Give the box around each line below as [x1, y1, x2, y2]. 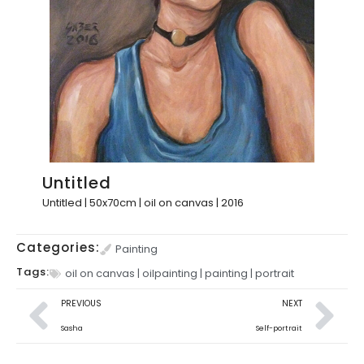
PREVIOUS [61, 297, 102, 310]
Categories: [16, 238, 100, 256]
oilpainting [142, 265, 197, 281]
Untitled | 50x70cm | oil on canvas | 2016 [42, 195, 244, 211]
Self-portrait [256, 322, 302, 333]
